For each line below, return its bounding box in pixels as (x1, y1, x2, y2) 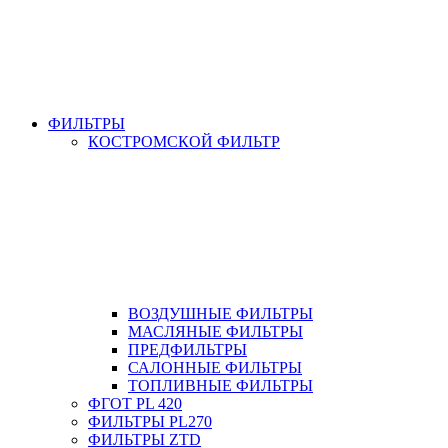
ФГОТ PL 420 (88, 394, 182, 412)
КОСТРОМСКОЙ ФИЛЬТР (88, 132, 280, 150)
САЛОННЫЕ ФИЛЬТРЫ (128, 358, 302, 376)
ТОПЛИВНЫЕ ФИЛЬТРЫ (128, 376, 313, 394)
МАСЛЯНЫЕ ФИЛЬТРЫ (128, 322, 303, 340)
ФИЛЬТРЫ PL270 (88, 412, 212, 430)
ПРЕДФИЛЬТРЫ (128, 340, 247, 358)
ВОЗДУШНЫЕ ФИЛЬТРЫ (128, 304, 313, 322)
